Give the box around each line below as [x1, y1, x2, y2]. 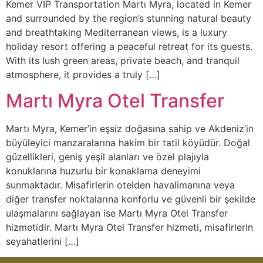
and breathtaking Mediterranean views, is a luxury [6, 26, 227, 38]
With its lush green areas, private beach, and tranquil [6, 54, 240, 66]
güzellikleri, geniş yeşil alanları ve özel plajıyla [6, 151, 209, 163]
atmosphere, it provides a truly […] [6, 68, 160, 80]
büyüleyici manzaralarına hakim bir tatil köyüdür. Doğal [6, 137, 250, 149]
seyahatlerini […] [6, 235, 79, 248]
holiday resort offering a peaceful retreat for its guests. [6, 40, 252, 52]
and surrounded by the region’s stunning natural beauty [6, 12, 251, 24]
